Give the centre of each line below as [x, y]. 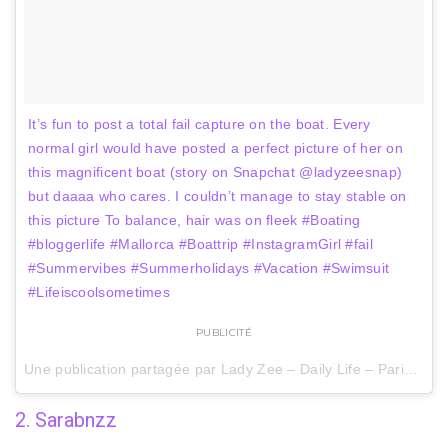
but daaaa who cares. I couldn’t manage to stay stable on [217, 195]
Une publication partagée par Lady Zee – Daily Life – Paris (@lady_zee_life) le [411, 368]
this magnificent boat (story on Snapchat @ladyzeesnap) [215, 171]
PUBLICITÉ [224, 332]
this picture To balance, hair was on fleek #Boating [194, 219]
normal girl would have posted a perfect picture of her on [216, 147]
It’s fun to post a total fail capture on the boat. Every [199, 123]
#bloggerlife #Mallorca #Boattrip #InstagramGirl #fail [200, 243]
